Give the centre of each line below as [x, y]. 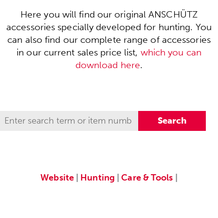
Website [57, 177]
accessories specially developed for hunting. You [109, 27]
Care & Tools [147, 177]
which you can [171, 53]
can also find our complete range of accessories [109, 40]
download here [108, 65]
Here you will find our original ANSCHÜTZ [109, 15]
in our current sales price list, [79, 53]
